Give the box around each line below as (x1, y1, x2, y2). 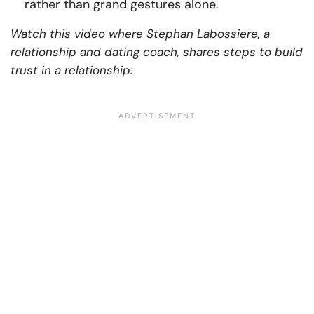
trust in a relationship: (11, 62, 132, 78)
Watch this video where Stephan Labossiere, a (11, 26, 270, 42)
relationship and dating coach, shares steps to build (11, 44, 303, 60)
